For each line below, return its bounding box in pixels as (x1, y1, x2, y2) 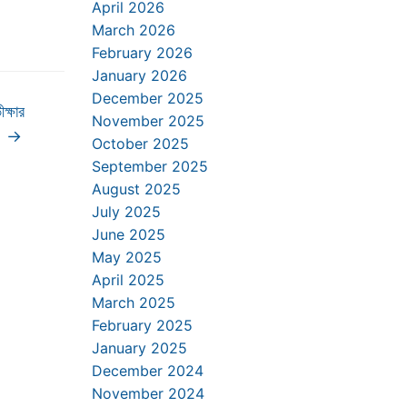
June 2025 (92, 225, 165, 243)
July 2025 (92, 203, 161, 221)
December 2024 (92, 362, 203, 380)
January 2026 (92, 66, 187, 84)
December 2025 (92, 89, 203, 107)
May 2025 (92, 248, 162, 266)
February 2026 (92, 44, 193, 62)
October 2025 (92, 134, 189, 153)
